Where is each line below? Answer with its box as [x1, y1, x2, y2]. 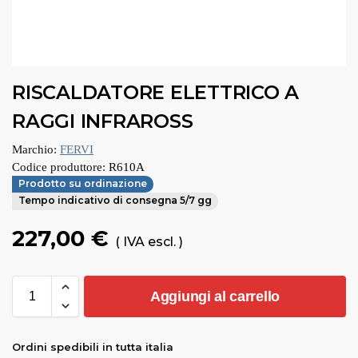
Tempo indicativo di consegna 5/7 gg [18, 194, 212, 207]
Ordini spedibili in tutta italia [12, 340, 173, 353]
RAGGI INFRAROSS [12, 109, 193, 133]
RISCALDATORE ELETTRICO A [12, 81, 300, 104]
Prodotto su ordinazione [18, 177, 147, 190]
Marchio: [12, 142, 57, 156]
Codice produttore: [12, 160, 105, 173]
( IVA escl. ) [115, 233, 183, 249]
